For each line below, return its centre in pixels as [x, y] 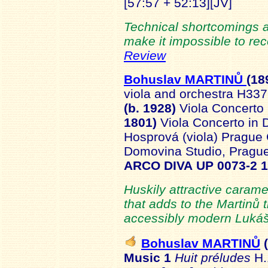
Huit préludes [214, 258]
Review [145, 55]
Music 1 [147, 258]
